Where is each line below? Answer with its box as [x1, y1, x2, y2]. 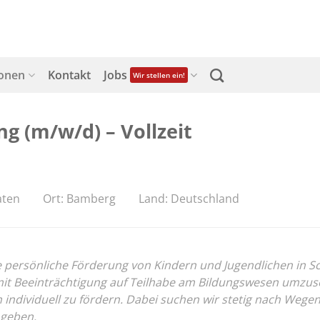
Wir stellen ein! [132, 69, 185, 80]
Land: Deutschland [139, 191, 239, 207]
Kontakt [47, 67, 91, 83]
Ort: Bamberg [43, 191, 116, 207]
